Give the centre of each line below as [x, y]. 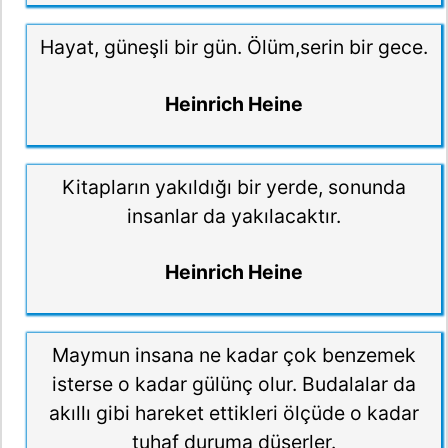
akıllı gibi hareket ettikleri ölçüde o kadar [234, 412]
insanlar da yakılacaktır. [234, 215]
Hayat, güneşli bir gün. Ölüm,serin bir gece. [234, 47]
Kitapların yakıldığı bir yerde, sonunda [234, 186]
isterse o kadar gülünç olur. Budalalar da [234, 383]
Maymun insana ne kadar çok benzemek [234, 354]
